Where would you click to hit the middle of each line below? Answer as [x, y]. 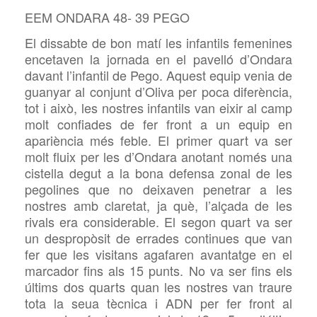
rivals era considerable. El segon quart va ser [158, 222]
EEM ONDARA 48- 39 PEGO [107, 17]
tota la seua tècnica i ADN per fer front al [158, 303]
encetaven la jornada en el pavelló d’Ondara [158, 59]
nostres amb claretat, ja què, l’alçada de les [158, 206]
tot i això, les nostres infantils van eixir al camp [158, 108]
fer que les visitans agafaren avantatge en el [158, 254]
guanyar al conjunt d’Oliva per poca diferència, [158, 92]
